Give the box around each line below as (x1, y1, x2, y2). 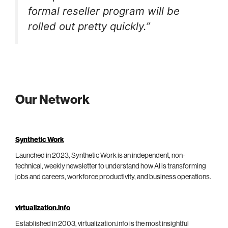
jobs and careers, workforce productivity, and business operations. (15, 173, 211, 181)
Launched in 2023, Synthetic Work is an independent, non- (15, 152, 185, 159)
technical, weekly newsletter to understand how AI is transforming (15, 162, 206, 170)
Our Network (15, 93, 90, 106)
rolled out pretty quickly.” (28, 20, 150, 33)
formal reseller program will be (28, 5, 180, 18)
